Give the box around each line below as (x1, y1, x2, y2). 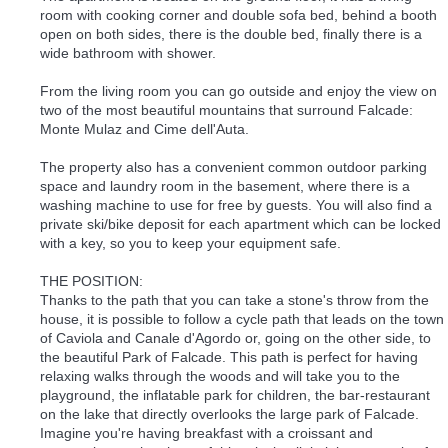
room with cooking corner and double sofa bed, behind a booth (40, 7, 437, 24)
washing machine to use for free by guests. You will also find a (40, 197, 432, 214)
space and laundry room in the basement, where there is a (40, 178, 410, 195)
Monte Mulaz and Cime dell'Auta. (40, 121, 249, 138)
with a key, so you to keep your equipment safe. (40, 235, 341, 252)
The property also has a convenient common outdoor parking (40, 159, 427, 176)
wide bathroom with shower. (40, 45, 216, 62)
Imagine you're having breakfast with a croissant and (40, 425, 373, 442)
